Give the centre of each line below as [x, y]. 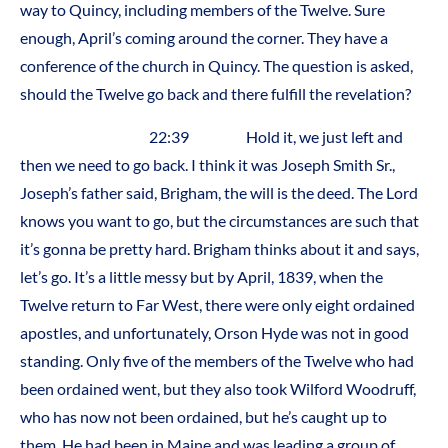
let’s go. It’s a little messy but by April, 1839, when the [201, 276]
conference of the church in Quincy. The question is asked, [216, 66]
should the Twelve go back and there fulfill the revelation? [215, 94]
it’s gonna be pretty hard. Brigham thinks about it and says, [219, 248]
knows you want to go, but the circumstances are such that [219, 220]
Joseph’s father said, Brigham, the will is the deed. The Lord [219, 192]
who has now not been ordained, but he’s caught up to [203, 416]
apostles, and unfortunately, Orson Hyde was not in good [214, 332]
